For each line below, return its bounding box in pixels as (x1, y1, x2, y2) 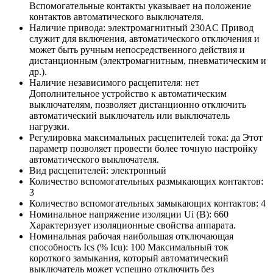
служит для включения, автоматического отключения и (29, 34, 260, 44)
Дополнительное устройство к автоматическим (29, 88, 227, 99)
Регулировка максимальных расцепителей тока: (29, 132, 231, 143)
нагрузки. (29, 121, 69, 132)
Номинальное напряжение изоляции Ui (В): (29, 209, 214, 220)
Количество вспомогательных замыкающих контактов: (29, 198, 261, 209)
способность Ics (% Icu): (29, 242, 130, 253)
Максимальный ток (147, 242, 229, 253)
